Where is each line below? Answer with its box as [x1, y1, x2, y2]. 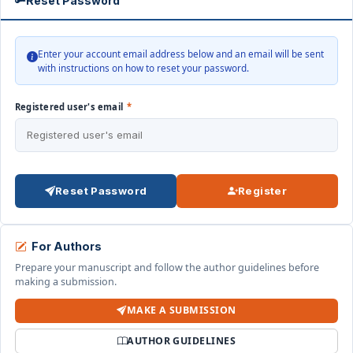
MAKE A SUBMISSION [126, 303, 236, 318]
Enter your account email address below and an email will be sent [38, 47, 324, 61]
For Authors [32, 240, 102, 254]
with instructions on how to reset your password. [38, 61, 249, 75]
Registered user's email [15, 101, 126, 113]
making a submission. [15, 275, 117, 289]
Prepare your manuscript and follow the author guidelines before [15, 261, 319, 275]
